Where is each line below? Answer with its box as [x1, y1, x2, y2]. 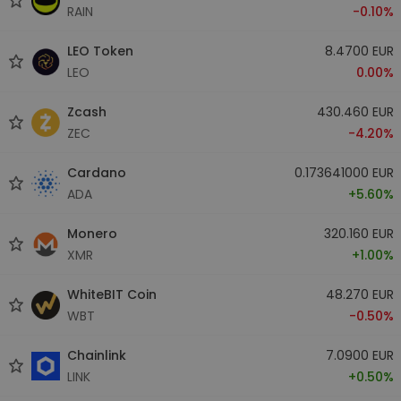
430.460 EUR [316, 102, 394, 121]
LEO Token [67, 41, 133, 60]
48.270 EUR [325, 285, 394, 303]
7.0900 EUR [325, 346, 394, 364]
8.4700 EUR [324, 41, 394, 60]
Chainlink [67, 346, 126, 364]
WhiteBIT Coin [67, 285, 157, 303]
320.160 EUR [323, 224, 394, 243]
